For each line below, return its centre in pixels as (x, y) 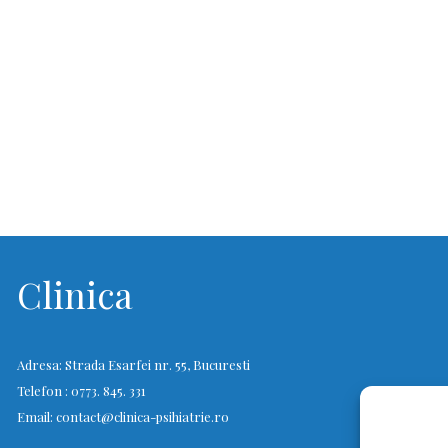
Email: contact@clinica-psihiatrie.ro (122, 416)
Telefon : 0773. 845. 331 (81, 390)
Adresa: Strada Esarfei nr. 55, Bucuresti (133, 364)
